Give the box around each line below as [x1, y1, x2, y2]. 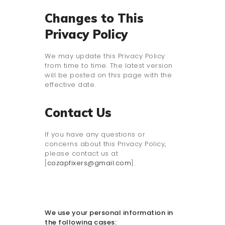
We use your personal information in [45, 208, 173, 218]
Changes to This [45, 11, 144, 26]
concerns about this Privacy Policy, [45, 139, 166, 149]
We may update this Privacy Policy [45, 51, 165, 61]
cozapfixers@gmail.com [47, 158, 131, 168]
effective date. [45, 80, 96, 90]
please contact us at [45, 149, 118, 159]
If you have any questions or [45, 130, 145, 140]
